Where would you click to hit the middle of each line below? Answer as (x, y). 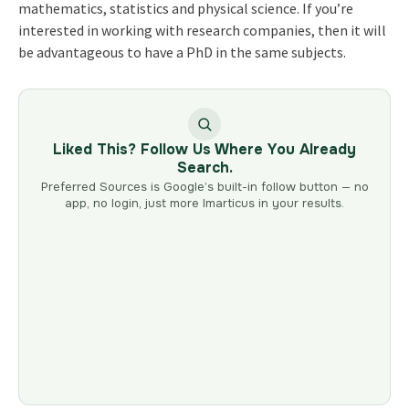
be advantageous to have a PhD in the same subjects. (182, 52)
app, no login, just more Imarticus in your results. (204, 203)
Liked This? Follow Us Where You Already (204, 149)
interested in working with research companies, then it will (202, 30)
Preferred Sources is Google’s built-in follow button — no (204, 186)
